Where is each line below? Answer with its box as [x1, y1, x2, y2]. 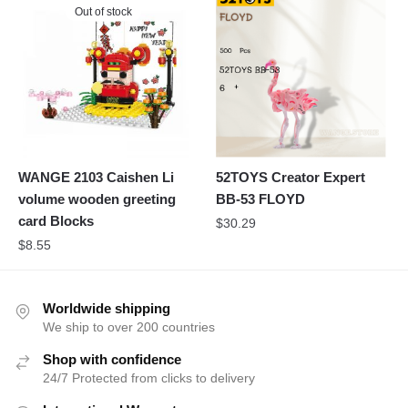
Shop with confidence [43, 352, 181, 368]
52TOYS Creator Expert [216, 169, 366, 186]
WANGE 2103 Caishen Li [18, 169, 174, 186]
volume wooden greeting [18, 191, 176, 208]
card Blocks [18, 213, 94, 229]
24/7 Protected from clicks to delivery [43, 371, 255, 386]
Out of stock [75, 5, 133, 18]
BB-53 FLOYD [216, 191, 306, 208]
